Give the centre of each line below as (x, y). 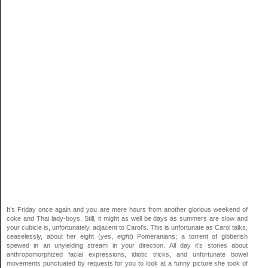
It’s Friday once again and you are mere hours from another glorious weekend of (127, 209)
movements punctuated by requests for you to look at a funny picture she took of (127, 263)
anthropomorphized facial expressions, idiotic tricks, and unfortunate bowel (127, 254)
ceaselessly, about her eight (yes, (62, 236)
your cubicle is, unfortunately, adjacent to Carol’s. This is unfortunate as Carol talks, (127, 227)
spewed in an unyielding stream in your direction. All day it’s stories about (127, 245)
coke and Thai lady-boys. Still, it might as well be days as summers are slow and (127, 218)
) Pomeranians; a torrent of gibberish (189, 236)
